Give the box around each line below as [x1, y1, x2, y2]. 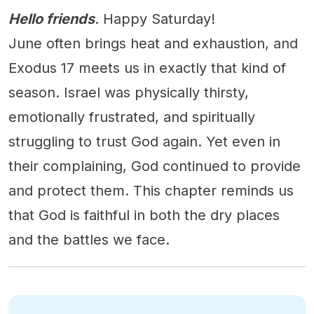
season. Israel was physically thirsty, [8, 84, 249, 101]
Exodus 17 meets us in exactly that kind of [8, 60, 286, 76]
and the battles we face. [8, 231, 170, 248]
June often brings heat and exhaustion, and [8, 35, 298, 52]
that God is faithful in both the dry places [8, 207, 280, 224]
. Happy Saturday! [95, 11, 215, 27]
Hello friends [8, 11, 95, 27]
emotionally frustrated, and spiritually [8, 109, 255, 125]
